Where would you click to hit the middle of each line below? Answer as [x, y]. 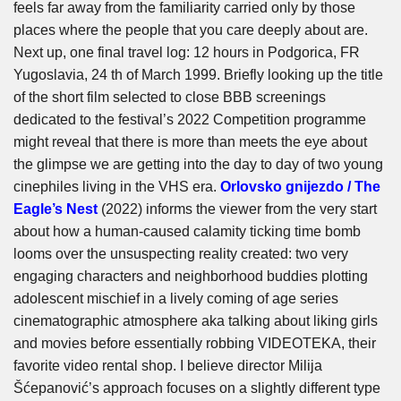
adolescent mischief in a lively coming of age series [176, 299]
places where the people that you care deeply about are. [191, 30]
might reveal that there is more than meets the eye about [190, 142]
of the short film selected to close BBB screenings [170, 98]
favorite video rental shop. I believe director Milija [168, 366]
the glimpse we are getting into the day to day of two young [198, 165]
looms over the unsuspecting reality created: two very [181, 254]
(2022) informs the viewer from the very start [237, 209]
